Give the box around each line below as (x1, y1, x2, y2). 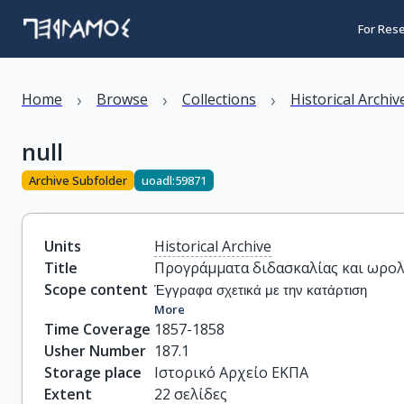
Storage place (44, 363, 142, 382)
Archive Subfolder (29, 171, 127, 188)
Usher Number (44, 341, 146, 361)
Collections (182, 89, 256, 109)
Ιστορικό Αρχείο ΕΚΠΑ (154, 363, 309, 382)
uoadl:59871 (142, 171, 207, 188)
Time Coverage (44, 319, 151, 339)
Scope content (44, 280, 148, 299)
